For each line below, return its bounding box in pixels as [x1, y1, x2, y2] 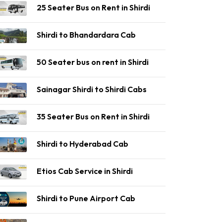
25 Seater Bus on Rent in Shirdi [37, 2, 150, 12]
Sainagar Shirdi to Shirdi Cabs [37, 84, 147, 94]
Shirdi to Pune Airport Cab [37, 193, 135, 203]
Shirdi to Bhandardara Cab [37, 30, 136, 40]
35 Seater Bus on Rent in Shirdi [37, 111, 150, 121]
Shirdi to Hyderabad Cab [37, 139, 128, 149]
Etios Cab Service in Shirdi [37, 166, 133, 176]
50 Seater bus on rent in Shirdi [37, 57, 149, 67]
